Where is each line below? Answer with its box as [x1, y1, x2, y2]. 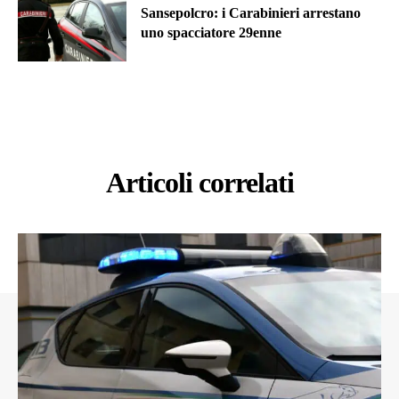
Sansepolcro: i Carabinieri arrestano [141, 5, 362, 21]
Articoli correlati [105, 166, 294, 199]
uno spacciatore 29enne [141, 25, 282, 41]
